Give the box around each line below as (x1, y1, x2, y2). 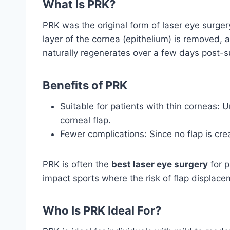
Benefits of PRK (43, 78, 127, 92)
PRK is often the (43, 159, 111, 169)
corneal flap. (60, 114, 111, 125)
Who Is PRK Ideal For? (43, 203, 161, 217)
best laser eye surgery (111, 159, 208, 169)
